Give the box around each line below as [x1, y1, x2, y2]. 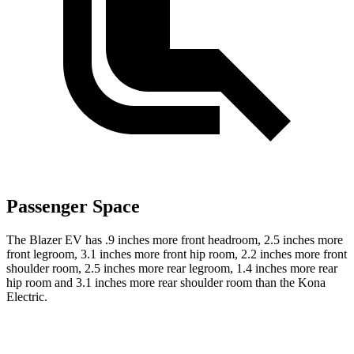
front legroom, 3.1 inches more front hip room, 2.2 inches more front [6, 247, 347, 262]
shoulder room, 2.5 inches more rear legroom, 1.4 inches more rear [6, 262, 337, 276]
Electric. [6, 290, 47, 304]
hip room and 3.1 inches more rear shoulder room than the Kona [6, 276, 326, 290]
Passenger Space [6, 196, 140, 217]
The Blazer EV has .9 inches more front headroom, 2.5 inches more [6, 233, 343, 247]
